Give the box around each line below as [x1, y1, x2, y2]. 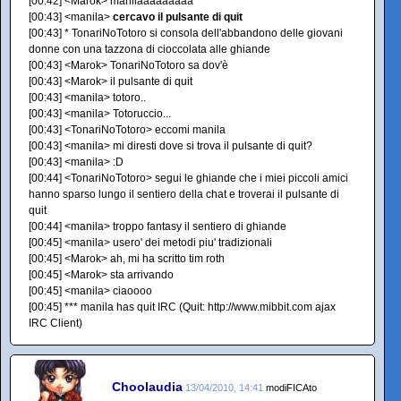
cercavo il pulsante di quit [113, 11, 243, 23]
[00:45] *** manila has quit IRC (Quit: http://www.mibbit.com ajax [29, 301, 336, 313]
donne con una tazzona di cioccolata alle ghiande [29, 43, 270, 55]
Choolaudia [112, 379, 183, 394]
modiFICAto [266, 381, 317, 393]
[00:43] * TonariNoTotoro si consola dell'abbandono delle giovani [29, 27, 343, 39]
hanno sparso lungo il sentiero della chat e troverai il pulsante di [29, 188, 339, 200]
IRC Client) [29, 317, 82, 329]
